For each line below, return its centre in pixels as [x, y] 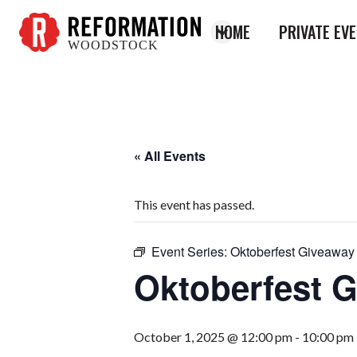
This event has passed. [194, 204]
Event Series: [191, 251]
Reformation [54, 59]
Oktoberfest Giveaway [292, 251]
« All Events [170, 156]
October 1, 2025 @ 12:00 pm [213, 337]
